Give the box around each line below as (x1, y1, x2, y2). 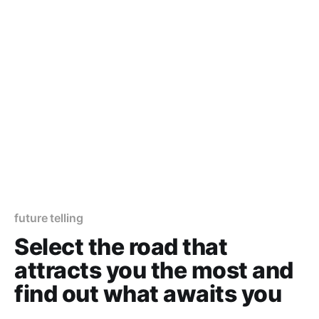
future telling (14, 211, 83, 225)
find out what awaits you (14, 280, 282, 308)
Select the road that (14, 233, 228, 261)
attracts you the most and (14, 256, 293, 284)
